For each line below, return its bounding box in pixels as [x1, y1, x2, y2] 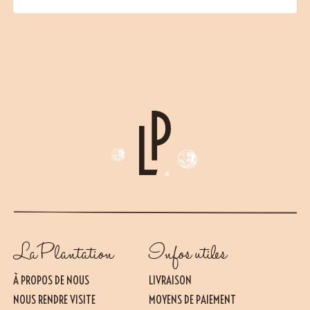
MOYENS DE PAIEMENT [148, 292, 236, 307]
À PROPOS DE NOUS [12, 273, 89, 288]
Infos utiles [148, 238, 227, 269]
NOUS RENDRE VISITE [12, 292, 95, 307]
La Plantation [12, 238, 113, 269]
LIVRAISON [148, 273, 192, 288]
